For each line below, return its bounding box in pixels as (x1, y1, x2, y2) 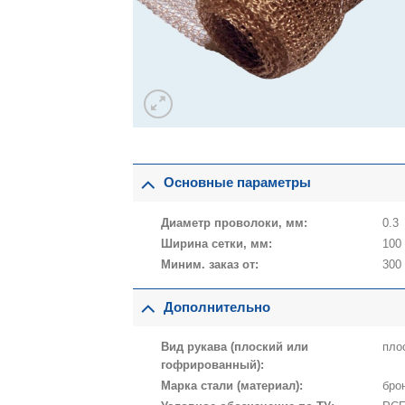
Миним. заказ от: (160, 257, 259, 271)
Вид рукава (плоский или (160, 340, 308, 354)
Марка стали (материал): (160, 379, 303, 393)
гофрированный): (160, 358, 264, 372)
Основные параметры (164, 175, 311, 191)
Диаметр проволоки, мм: (160, 215, 307, 230)
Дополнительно (164, 299, 270, 315)
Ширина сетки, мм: (160, 236, 272, 250)
